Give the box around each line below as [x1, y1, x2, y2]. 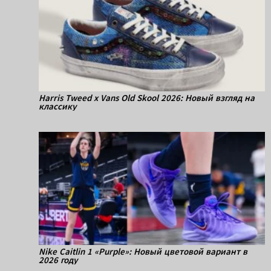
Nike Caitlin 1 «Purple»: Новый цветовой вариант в [39, 246, 247, 258]
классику [39, 100, 76, 113]
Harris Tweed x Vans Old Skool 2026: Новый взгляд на [39, 92, 255, 104]
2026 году [39, 254, 77, 266]
